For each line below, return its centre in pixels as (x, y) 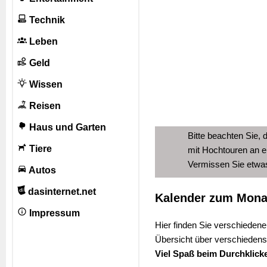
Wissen (45, 84)
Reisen (44, 106)
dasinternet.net (60, 192)
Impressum (53, 213)
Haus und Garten (66, 127)
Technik (46, 20)
